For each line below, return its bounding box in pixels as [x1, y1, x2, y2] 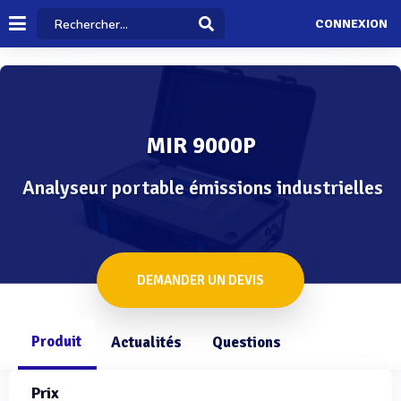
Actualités [111, 333, 182, 352]
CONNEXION [314, 16, 388, 32]
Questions [212, 333, 281, 352]
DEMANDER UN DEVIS [137, 272, 264, 288]
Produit [31, 332, 81, 351]
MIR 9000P [145, 132, 256, 160]
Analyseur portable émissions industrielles [22, 175, 383, 200]
